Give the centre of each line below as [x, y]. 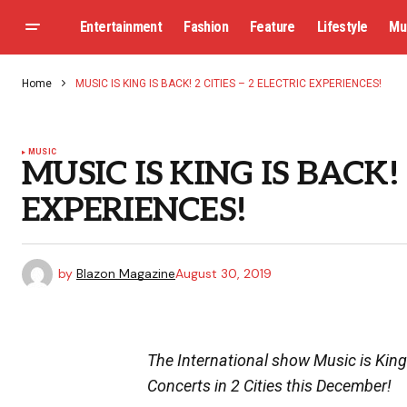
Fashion [206, 26]
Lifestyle [342, 26]
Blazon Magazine [126, 273]
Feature [273, 26]
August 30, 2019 [223, 273]
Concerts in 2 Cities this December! [269, 386]
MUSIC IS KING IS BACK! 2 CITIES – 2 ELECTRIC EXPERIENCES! [228, 84]
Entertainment [121, 26]
